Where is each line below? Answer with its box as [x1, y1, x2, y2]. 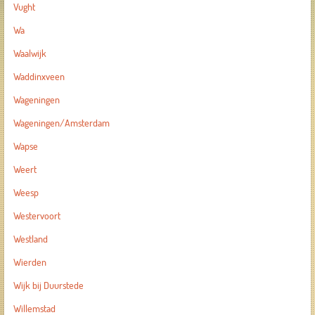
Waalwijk [13, 47, 46, 60]
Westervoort [13, 210, 60, 222]
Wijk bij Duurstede [13, 279, 84, 292]
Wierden [13, 256, 46, 269]
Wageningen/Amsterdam [13, 117, 110, 129]
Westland [13, 233, 48, 245]
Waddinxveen [13, 70, 65, 83]
